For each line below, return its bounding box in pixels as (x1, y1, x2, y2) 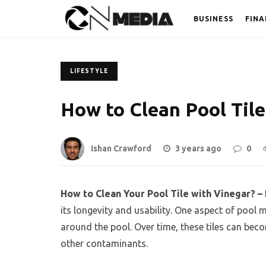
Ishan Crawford (91, 144, 151, 154)
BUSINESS (194, 15, 233, 23)
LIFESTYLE (70, 68, 108, 74)
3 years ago (175, 144, 221, 154)
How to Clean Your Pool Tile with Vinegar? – (61, 188, 265, 199)
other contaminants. (61, 238, 148, 249)
